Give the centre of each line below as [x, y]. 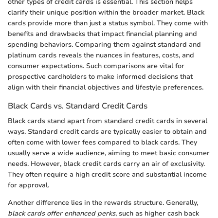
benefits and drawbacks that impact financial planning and [102, 34]
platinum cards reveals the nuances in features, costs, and [101, 55]
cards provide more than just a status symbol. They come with [108, 23]
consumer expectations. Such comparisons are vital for [96, 66]
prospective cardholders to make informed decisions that [100, 77]
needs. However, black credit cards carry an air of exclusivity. [106, 164]
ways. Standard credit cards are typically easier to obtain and [107, 132]
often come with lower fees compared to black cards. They [102, 143]
